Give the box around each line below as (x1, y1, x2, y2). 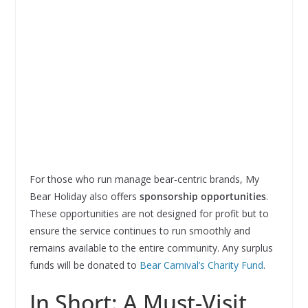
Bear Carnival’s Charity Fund (139, 258, 263, 272)
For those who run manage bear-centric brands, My (29, 173, 259, 186)
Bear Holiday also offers (29, 190, 140, 203)
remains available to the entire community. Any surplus (29, 241, 273, 255)
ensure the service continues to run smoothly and (29, 224, 250, 238)
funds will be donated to (29, 258, 140, 272)
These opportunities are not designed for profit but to (29, 207, 269, 221)
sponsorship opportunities (139, 190, 266, 203)
